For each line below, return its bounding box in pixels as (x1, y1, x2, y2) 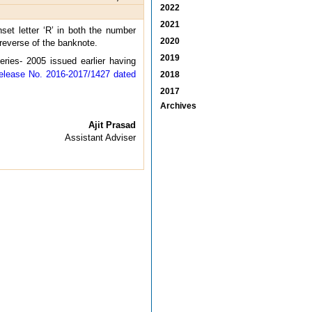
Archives (160, 100, 196, 111)
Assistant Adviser (65, 132, 136, 143)
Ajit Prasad (88, 119, 136, 130)
